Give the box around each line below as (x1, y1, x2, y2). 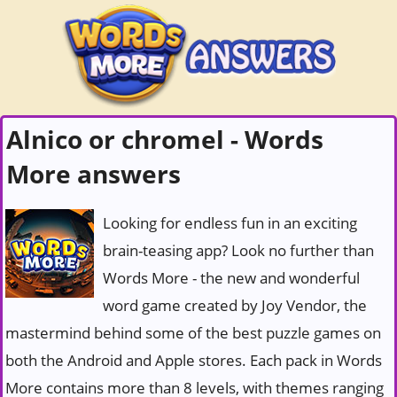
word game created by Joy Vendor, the (103, 295, 367, 315)
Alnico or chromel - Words (6, 122, 323, 156)
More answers (6, 157, 181, 191)
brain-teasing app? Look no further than (103, 240, 374, 261)
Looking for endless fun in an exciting (103, 213, 357, 233)
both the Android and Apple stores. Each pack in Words (5, 350, 382, 370)
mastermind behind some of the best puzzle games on (5, 323, 381, 343)
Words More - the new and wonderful (103, 268, 360, 288)
